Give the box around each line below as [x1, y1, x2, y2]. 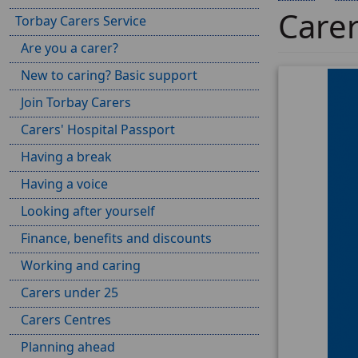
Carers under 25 [21, 284, 118, 301]
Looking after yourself [21, 202, 155, 220]
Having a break [21, 148, 112, 165]
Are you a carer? [21, 39, 118, 57]
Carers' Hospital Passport [21, 121, 175, 138]
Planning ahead [21, 338, 115, 356]
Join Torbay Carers [21, 93, 131, 111]
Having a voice [21, 175, 108, 193]
